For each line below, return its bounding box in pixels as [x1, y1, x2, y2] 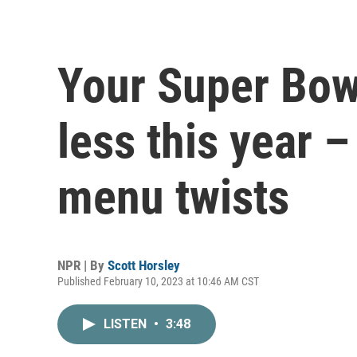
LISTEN [104, 316, 150, 331]
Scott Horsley [108, 257, 180, 273]
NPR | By [57, 257, 108, 273]
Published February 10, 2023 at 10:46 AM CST [57, 274, 259, 288]
